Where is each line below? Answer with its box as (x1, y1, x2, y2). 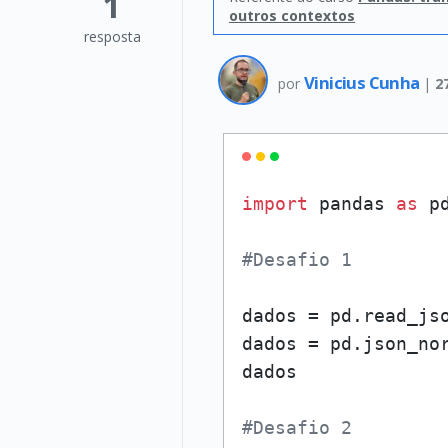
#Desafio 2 (242, 417, 352, 438)
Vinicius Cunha (304, 70, 423, 94)
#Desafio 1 (242, 249, 352, 270)
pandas (308, 193, 396, 214)
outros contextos (229, 6, 355, 25)
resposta (83, 27, 141, 46)
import (242, 193, 308, 214)
